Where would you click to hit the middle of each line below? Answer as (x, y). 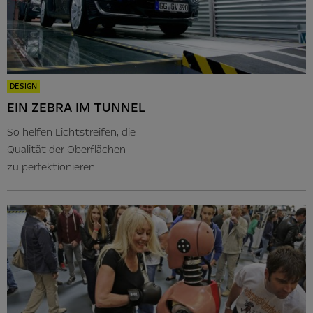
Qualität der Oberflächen (66, 149)
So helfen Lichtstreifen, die (71, 132)
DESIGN (23, 86)
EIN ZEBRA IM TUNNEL (76, 107)
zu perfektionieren (51, 167)
